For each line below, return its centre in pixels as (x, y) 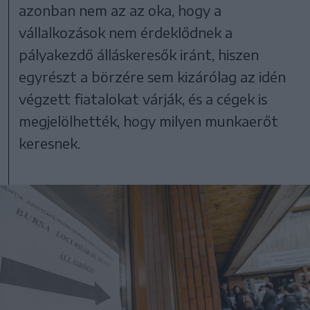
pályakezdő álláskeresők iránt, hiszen (139, 54)
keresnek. (50, 143)
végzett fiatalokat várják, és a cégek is (143, 98)
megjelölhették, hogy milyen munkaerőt (149, 120)
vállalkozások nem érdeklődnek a (126, 32)
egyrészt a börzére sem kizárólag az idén (153, 76)
